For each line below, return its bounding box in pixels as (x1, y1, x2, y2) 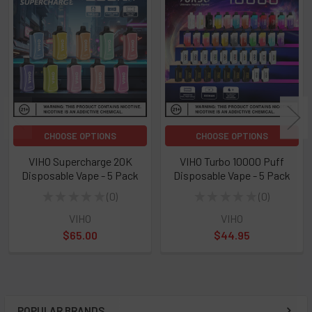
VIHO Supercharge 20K (28, 155, 132, 169)
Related (4, 3, 62, 25)
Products (4, 25, 75, 47)
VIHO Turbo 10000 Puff (180, 155, 284, 169)
